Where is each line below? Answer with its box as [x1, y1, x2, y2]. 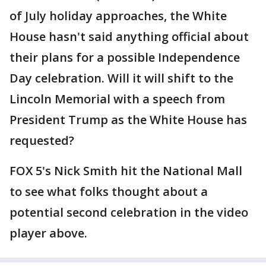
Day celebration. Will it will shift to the [9, 70, 233, 86]
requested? [9, 132, 74, 148]
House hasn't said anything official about [9, 28, 249, 45]
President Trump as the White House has [9, 112, 247, 128]
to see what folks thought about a [9, 183, 208, 199]
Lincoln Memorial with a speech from [9, 91, 225, 107]
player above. [9, 225, 87, 241]
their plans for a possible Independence [9, 49, 240, 65]
